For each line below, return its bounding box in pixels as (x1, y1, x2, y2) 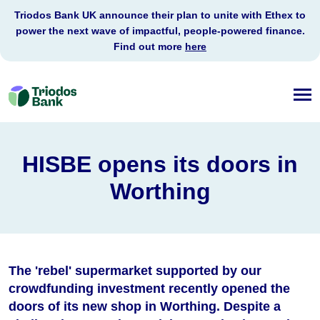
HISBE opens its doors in (22, 151, 298, 178)
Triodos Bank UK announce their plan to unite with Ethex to (14, 9, 306, 21)
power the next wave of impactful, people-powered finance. (15, 25, 305, 36)
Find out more (114, 41, 185, 52)
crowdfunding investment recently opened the (9, 281, 290, 296)
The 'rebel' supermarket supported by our (9, 264, 261, 279)
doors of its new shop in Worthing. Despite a (9, 299, 281, 314)
